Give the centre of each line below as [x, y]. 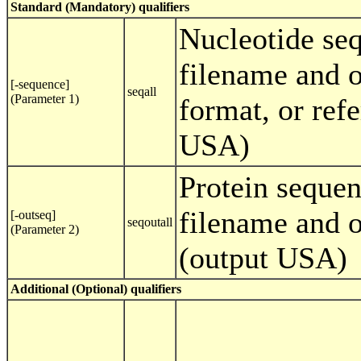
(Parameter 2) [45, 230]
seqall [142, 92]
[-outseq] [33, 215]
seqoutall [150, 222]
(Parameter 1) [45, 99]
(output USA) [263, 258]
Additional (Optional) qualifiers [96, 289]
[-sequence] [40, 85]
